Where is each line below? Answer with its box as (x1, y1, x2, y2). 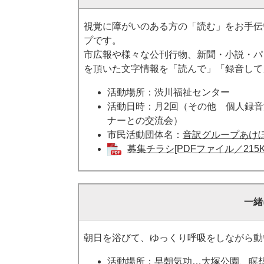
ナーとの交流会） (107, 115, 183, 126)
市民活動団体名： (107, 130, 183, 140)
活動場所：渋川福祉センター (107, 87, 230, 97)
